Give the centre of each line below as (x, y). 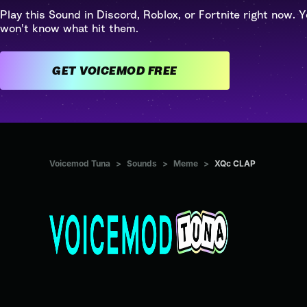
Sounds (142, 164)
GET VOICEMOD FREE (162, 71)
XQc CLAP (235, 164)
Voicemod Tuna (80, 164)
